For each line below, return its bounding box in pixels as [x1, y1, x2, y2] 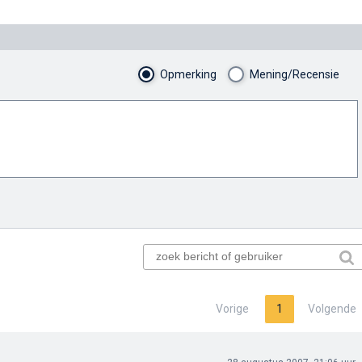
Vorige [215, 302, 249, 315]
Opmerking [159, 68, 217, 81]
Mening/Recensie [249, 68, 339, 81]
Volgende [307, 302, 356, 315]
